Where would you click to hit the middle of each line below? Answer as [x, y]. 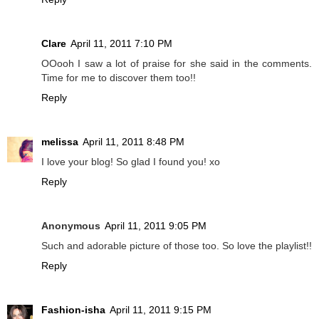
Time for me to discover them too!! [119, 78]
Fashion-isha [73, 310]
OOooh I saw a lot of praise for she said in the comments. [177, 64]
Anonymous [71, 226]
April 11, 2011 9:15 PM [161, 310]
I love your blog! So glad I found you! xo [131, 162]
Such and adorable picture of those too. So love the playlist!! [177, 246]
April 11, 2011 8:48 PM [134, 142]
